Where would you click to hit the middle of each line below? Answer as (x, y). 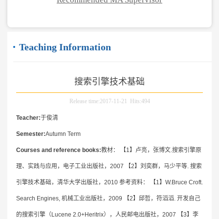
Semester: (31, 134)
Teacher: (28, 118)
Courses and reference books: (58, 150)
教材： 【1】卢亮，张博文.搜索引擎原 (151, 150)
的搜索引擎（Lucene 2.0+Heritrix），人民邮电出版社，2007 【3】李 (107, 214)
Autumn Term (63, 134)
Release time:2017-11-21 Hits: (105, 101)
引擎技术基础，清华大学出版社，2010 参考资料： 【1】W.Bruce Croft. (109, 182)
